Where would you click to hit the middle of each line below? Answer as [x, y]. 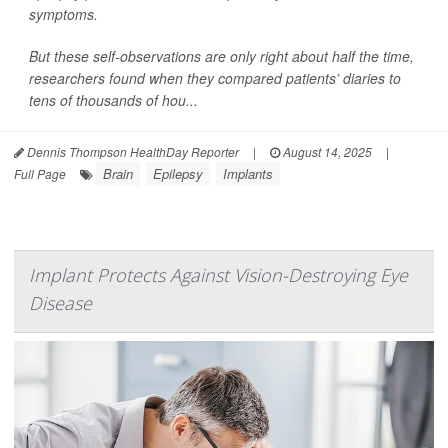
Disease [60, 303]
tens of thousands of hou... [113, 100]
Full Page [40, 173]
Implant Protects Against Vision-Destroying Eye [218, 275]
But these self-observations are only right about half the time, [221, 56]
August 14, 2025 [326, 151]
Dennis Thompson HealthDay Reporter [131, 151]
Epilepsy [178, 173]
